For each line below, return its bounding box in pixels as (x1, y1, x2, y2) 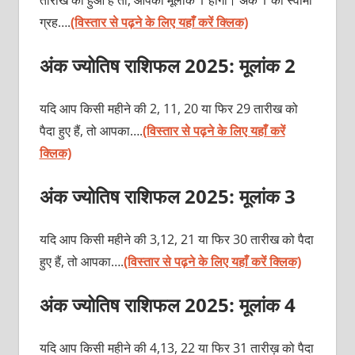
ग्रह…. (39, 13, 71, 31)
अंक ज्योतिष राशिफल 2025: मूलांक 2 (39, 52, 305, 78)
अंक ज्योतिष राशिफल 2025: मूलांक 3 (39, 182, 300, 209)
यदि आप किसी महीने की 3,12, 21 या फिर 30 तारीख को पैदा (39, 230, 314, 248)
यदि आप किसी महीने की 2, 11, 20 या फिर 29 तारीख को (39, 99, 298, 117)
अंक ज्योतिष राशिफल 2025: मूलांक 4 (39, 291, 300, 318)
